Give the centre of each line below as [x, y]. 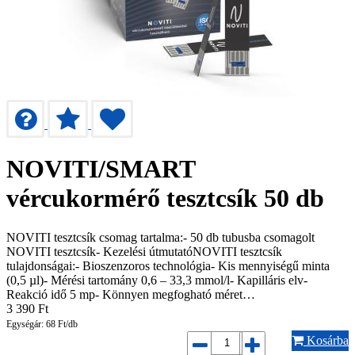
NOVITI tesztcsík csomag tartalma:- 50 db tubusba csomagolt [160, 237]
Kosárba [326, 340]
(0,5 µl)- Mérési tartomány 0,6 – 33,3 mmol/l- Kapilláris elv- [157, 280]
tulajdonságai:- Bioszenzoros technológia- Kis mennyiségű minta [168, 265]
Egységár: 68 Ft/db [42, 324]
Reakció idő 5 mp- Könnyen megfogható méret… [131, 294]
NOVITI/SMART [101, 169]
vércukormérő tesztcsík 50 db [165, 198]
